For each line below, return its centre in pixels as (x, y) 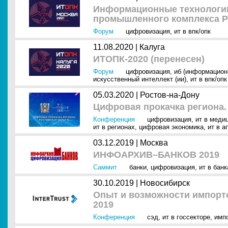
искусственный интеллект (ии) (140, 79)
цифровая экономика (171, 127)
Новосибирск (165, 183)
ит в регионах (114, 127)
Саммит (105, 167)
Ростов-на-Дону (170, 95)
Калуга (152, 47)
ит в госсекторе (186, 217)
